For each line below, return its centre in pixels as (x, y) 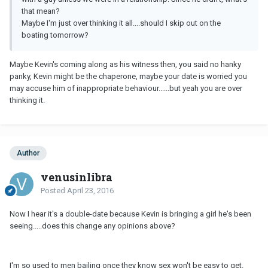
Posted (54, 191)
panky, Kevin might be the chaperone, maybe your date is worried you (128, 77)
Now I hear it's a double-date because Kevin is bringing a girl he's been (130, 214)
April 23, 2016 (90, 191)
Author (28, 153)
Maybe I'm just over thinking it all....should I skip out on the (121, 23)
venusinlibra (77, 177)
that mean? (41, 11)
